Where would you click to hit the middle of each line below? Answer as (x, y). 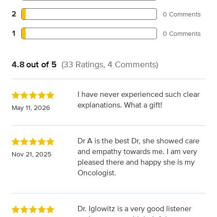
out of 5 (41, 65)
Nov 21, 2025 (31, 154)
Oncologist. (97, 173)
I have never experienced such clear (139, 94)
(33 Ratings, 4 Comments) (110, 64)
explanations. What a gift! (120, 105)
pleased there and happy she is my (136, 162)
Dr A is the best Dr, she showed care (139, 141)
